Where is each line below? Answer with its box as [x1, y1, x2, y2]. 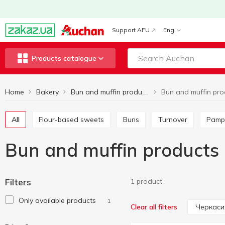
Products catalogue [31, 54, 96, 63]
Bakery [36, 87, 59, 96]
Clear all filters [131, 202, 177, 211]
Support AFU [112, 26, 150, 34]
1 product [131, 177, 162, 186]
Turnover [162, 115, 187, 124]
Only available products [19, 196, 96, 205]
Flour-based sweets [42, 115, 104, 124]
